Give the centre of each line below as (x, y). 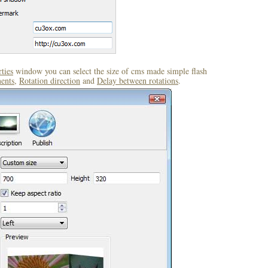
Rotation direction (50, 80)
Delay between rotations (138, 80)
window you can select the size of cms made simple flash (110, 71)
